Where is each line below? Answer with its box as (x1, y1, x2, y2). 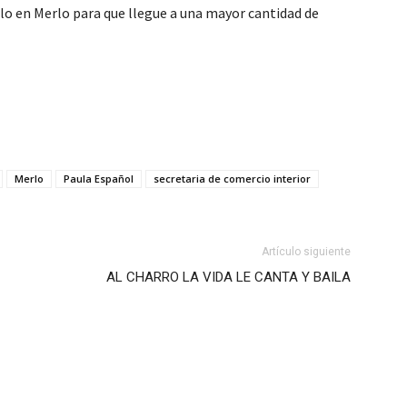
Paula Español (64, 172, 134, 185)
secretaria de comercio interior (154, 172, 311, 185)
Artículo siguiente (262, 245, 351, 258)
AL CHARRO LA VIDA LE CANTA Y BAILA (106, 269, 351, 285)
